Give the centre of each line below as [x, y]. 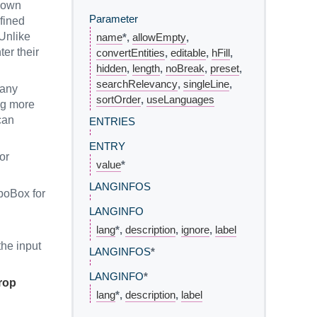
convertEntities [131, 52]
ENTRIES [112, 121]
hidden [111, 68]
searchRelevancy [137, 83]
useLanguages [180, 99]
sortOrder [119, 99]
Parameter [114, 18]
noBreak [185, 68]
